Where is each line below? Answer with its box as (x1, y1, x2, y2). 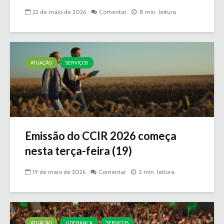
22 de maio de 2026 (32, 8, 86, 16)
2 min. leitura (139, 168, 174, 176)
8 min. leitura (139, 8, 176, 16)
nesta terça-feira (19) (25, 144, 132, 158)
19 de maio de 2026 (32, 168, 85, 176)
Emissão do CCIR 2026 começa (25, 129, 176, 143)
